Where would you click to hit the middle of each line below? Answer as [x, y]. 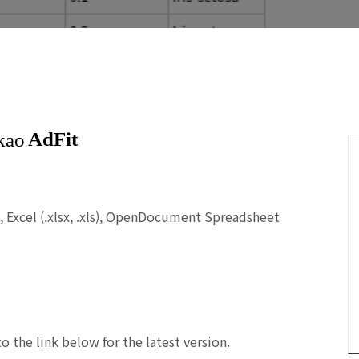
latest [163, 341]
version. [205, 341]
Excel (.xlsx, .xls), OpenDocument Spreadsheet [143, 216]
